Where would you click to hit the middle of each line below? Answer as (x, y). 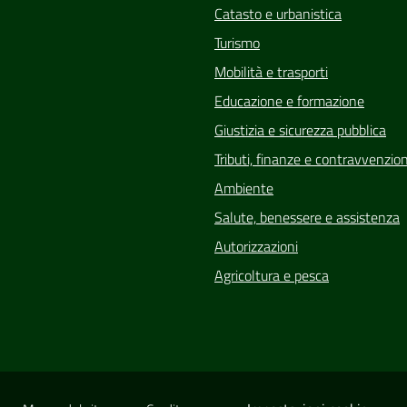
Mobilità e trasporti (271, 71)
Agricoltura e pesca (272, 275)
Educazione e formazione (289, 100)
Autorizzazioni (256, 246)
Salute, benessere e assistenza (307, 217)
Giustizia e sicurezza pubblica (300, 129)
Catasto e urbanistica (278, 13)
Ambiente (244, 188)
